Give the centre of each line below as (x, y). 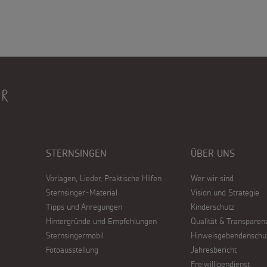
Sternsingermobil (75, 235)
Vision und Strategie (225, 193)
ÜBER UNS (212, 154)
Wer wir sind (212, 178)
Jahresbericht (213, 250)
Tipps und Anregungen (84, 207)
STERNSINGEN (77, 154)
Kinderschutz (212, 207)
